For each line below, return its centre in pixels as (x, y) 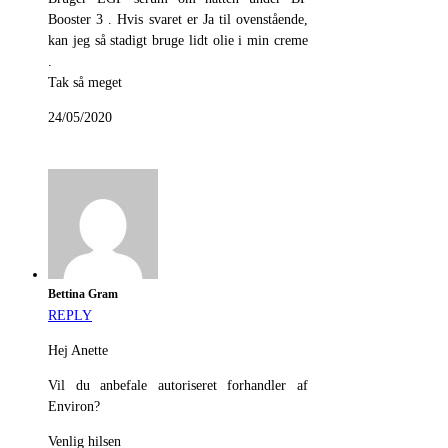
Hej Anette (78, 351)
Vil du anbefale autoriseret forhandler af (178, 386)
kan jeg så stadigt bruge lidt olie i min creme (178, 41)
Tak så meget (85, 83)
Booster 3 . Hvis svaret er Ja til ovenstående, (178, 20)
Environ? (74, 407)
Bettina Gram (83, 295)
